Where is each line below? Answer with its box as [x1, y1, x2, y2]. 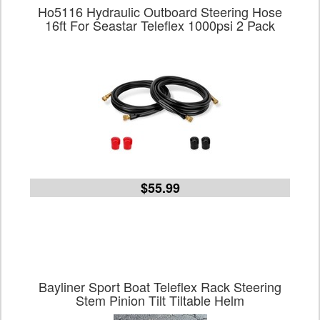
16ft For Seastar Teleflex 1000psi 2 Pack [45, 16, 275, 34]
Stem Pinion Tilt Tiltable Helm [76, 291, 244, 309]
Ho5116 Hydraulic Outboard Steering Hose [38, 2, 282, 21]
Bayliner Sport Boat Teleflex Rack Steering [39, 277, 281, 296]
